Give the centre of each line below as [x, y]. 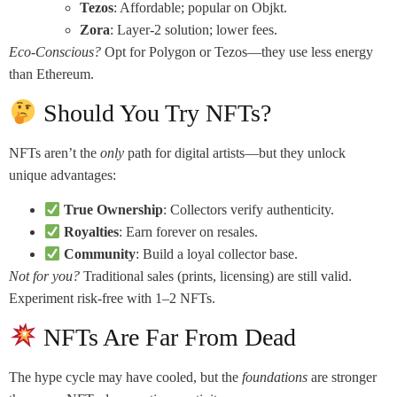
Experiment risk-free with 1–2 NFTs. [112, 299]
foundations [275, 377]
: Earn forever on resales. [189, 232]
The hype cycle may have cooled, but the [125, 377]
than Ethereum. [51, 74]
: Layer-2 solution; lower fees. [194, 30]
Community [100, 254]
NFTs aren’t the [54, 152]
